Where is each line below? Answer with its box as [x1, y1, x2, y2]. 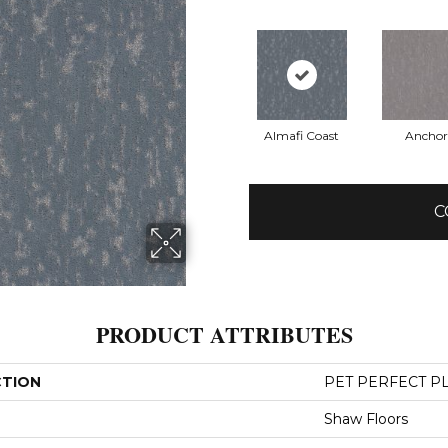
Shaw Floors [324, 409, 408, 428]
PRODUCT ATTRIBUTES [95, 317, 353, 351]
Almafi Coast [264, 127, 339, 143]
